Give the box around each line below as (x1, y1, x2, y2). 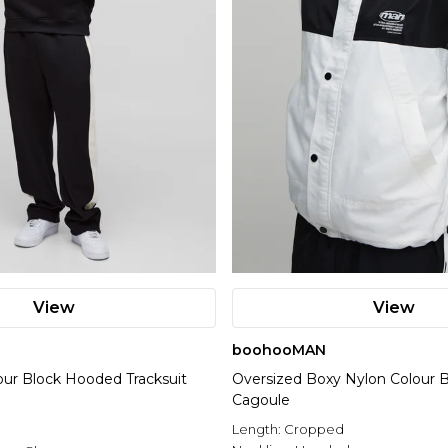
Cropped (284, 421, 344, 438)
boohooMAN (232, 341, 326, 360)
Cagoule (232, 391, 290, 410)
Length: (232, 421, 284, 438)
